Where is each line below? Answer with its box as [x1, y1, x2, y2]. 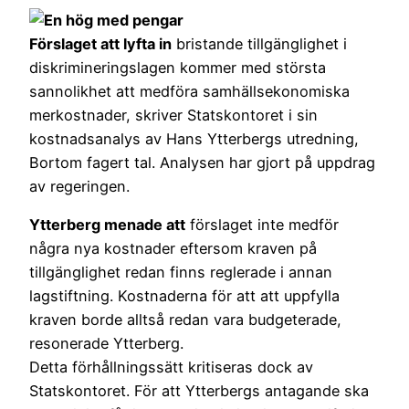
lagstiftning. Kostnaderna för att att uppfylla [29, 287, 340, 306]
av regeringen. [29, 176, 130, 195]
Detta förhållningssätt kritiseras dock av [29, 358, 313, 377]
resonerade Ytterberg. [29, 334, 184, 353]
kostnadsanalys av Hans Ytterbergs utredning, [29, 129, 359, 148]
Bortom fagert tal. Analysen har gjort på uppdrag [29, 152, 375, 172]
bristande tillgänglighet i [172, 34, 347, 53]
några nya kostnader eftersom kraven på [29, 239, 317, 258]
